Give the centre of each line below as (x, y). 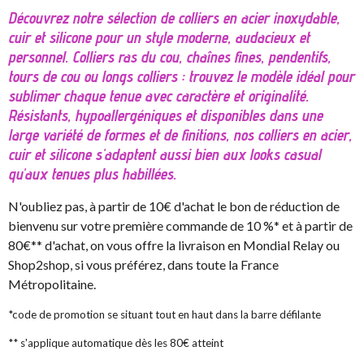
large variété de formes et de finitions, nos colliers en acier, (180, 135)
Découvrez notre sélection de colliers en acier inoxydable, (174, 18)
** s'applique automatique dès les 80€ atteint (116, 343)
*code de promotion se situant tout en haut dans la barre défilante (166, 315)
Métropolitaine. (52, 284)
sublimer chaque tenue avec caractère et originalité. (158, 96)
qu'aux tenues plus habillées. (92, 174)
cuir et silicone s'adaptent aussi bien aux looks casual (165, 155)
